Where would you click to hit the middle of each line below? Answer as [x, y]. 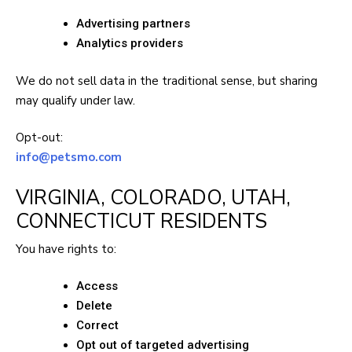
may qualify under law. [75, 100]
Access [97, 286]
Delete [94, 306]
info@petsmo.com [69, 158]
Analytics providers [130, 44]
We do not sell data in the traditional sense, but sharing [167, 81]
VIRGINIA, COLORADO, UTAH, [153, 197]
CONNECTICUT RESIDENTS [141, 221]
